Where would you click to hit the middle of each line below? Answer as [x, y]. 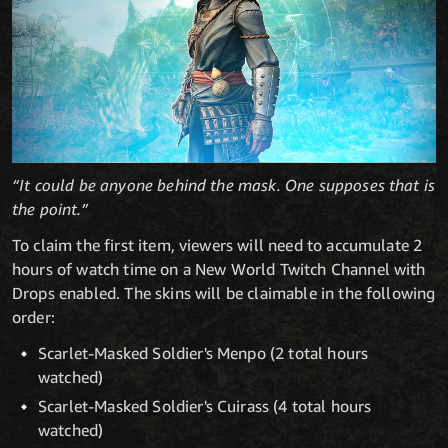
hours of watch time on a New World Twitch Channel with [219, 268]
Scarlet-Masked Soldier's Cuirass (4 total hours [205, 406]
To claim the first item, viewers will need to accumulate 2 [217, 244]
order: [33, 316]
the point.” [50, 208]
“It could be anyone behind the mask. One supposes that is [224, 184]
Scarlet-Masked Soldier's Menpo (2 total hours [203, 352]
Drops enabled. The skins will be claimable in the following [224, 292]
